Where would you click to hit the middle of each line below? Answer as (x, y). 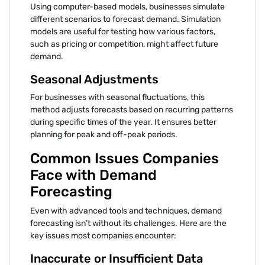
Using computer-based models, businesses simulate (127, 7)
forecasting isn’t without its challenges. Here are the (128, 223)
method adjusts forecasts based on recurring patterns (132, 109)
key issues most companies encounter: (103, 235)
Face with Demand (93, 175)
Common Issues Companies (125, 158)
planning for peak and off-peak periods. (104, 134)
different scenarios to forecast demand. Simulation (125, 19)
